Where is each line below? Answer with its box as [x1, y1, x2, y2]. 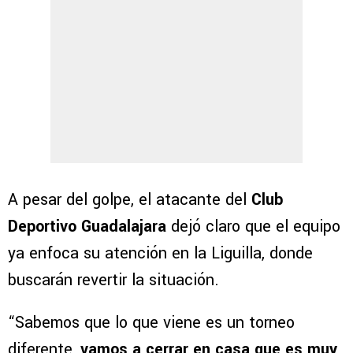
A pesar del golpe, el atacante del [8, 188, 247, 212]
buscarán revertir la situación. [8, 269, 219, 292]
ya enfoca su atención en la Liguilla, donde [8, 242, 313, 266]
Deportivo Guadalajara [8, 215, 166, 239]
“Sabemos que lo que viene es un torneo [8, 311, 295, 335]
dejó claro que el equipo [166, 215, 340, 239]
